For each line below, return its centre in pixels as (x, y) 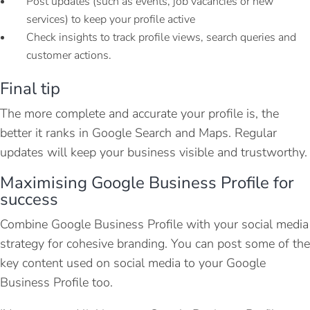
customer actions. (69, 55)
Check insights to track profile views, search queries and (161, 37)
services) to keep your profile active (111, 19)
